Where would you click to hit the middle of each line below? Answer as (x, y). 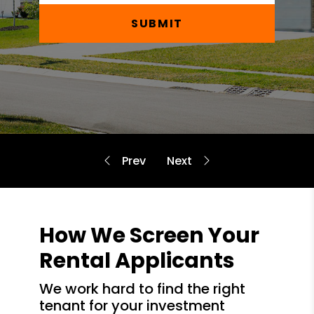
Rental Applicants (137, 261)
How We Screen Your (149, 235)
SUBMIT (157, 23)
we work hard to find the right (46, 289)
